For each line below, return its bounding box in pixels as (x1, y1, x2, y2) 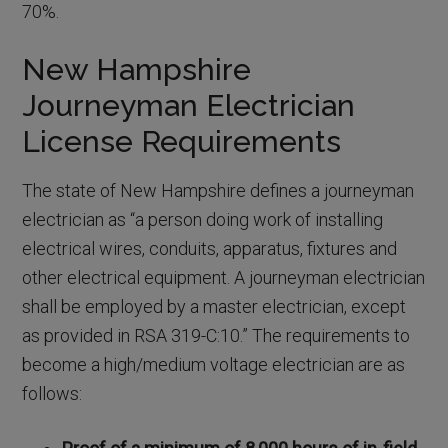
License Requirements (22, 124, 342, 159)
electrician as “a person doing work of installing (22, 209, 384, 230)
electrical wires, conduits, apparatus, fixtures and (22, 238, 398, 259)
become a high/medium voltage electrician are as (22, 354, 406, 375)
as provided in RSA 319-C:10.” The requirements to (22, 325, 411, 346)
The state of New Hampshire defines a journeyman (22, 180, 415, 201)
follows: (22, 383, 83, 404)
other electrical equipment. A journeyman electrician (22, 267, 426, 288)
